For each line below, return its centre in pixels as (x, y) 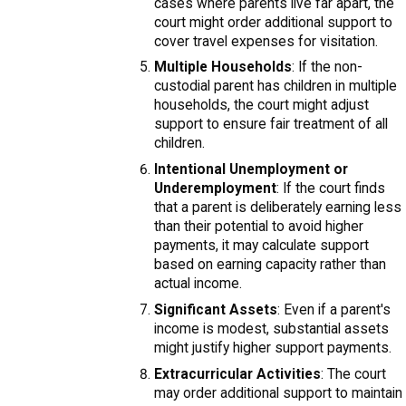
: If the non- (327, 68)
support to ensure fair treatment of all (271, 125)
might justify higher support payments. (272, 348)
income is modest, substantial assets (271, 329)
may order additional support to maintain (278, 393)
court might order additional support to (273, 22)
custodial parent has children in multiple (275, 87)
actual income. (198, 284)
